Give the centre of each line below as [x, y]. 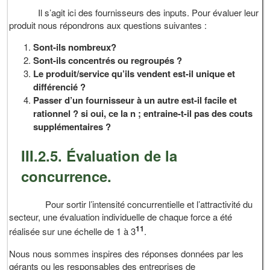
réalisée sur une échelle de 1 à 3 [73, 231]
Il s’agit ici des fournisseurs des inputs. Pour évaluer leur [134, 12]
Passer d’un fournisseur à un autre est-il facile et [135, 100]
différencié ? [60, 86]
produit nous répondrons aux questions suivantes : [108, 25]
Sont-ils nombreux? [75, 47]
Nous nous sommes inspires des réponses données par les [127, 254]
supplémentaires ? [72, 126]
